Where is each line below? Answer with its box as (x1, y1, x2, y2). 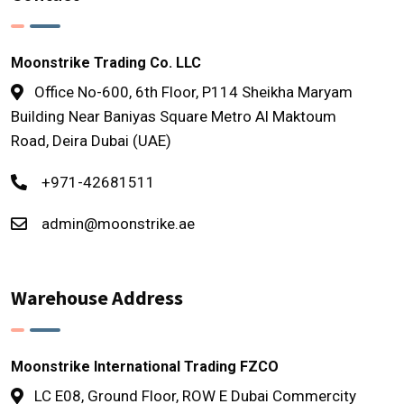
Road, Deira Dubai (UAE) (11, 131, 171, 150)
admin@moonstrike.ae (41, 214, 195, 233)
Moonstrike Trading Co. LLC (11, 53, 201, 71)
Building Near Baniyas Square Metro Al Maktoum (11, 106, 336, 125)
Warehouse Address (11, 284, 183, 310)
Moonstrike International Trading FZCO (11, 357, 279, 375)
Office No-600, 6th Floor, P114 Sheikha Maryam (34, 82, 353, 101)
